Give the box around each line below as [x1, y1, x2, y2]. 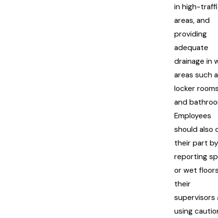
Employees [174, 110, 211, 121]
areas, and [174, 15, 210, 25]
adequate [174, 42, 208, 53]
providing [174, 29, 207, 39]
